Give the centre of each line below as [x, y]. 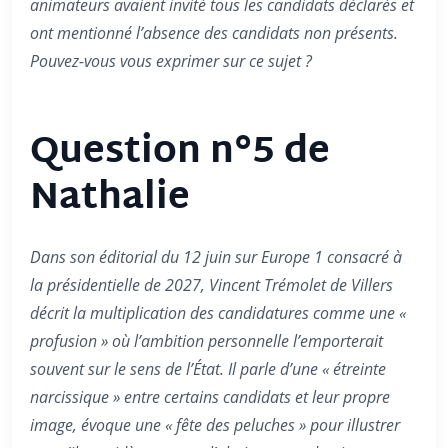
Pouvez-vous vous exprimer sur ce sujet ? [171, 61]
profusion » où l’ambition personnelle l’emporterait [206, 341]
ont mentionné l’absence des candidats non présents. [214, 33]
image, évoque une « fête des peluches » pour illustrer [215, 425]
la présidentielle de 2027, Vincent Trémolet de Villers [211, 285]
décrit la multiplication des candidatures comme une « [218, 313]
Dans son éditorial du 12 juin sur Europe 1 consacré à [216, 257]
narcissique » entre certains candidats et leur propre [210, 397]
